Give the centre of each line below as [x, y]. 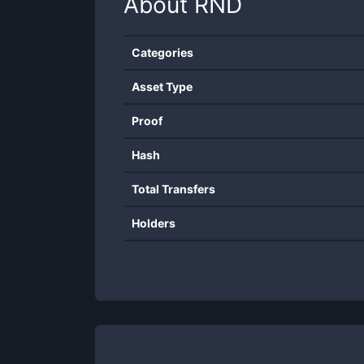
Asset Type [162, 87]
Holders [154, 223]
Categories [162, 52]
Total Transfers [173, 189]
